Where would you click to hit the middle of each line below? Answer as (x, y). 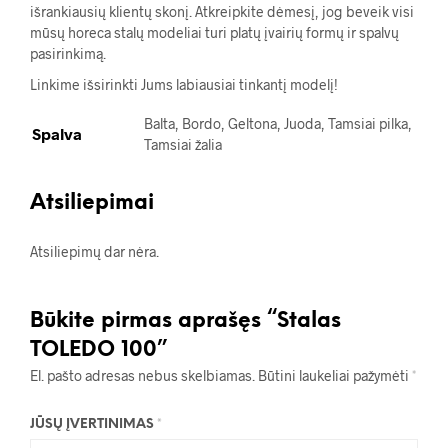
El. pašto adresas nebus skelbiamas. (142, 376)
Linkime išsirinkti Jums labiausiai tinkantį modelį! (184, 85)
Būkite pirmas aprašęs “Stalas (185, 321)
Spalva (57, 134)
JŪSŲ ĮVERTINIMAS (93, 425)
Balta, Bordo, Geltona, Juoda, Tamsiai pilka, (278, 124)
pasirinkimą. (68, 54)
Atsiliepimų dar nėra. (94, 252)
